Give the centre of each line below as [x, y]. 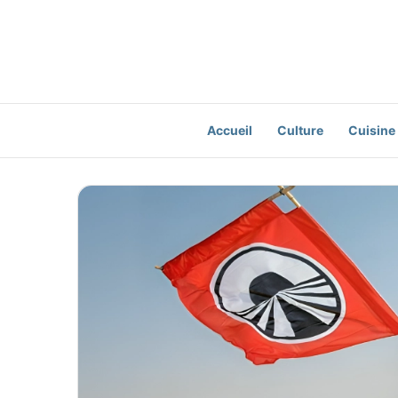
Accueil [229, 130]
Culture [300, 130]
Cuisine [371, 130]
